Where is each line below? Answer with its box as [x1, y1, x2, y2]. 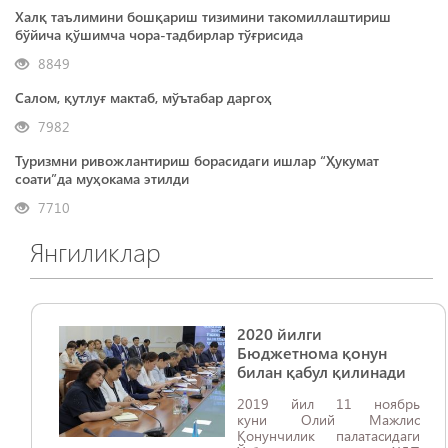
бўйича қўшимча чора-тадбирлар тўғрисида [15, 25, 303, 44]
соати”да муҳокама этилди [15, 169, 189, 188]
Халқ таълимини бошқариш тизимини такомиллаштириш [15, 7, 391, 26]
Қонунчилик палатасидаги [237, 426, 420, 445]
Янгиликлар [30, 234, 161, 269]
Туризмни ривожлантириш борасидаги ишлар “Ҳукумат [15, 151, 379, 170]
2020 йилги [237, 323, 322, 344]
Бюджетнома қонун [237, 342, 387, 363]
